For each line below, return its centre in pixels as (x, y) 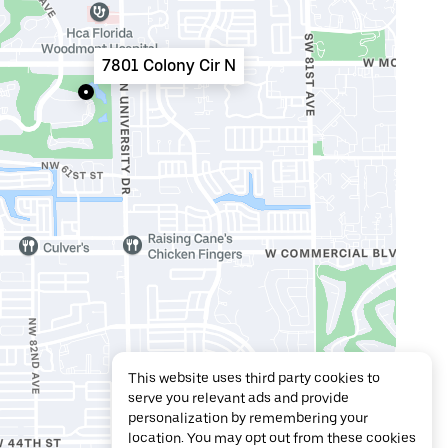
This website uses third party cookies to (254, 378)
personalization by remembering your (248, 418)
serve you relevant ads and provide (238, 398)
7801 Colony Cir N (169, 65)
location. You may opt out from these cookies (272, 438)
